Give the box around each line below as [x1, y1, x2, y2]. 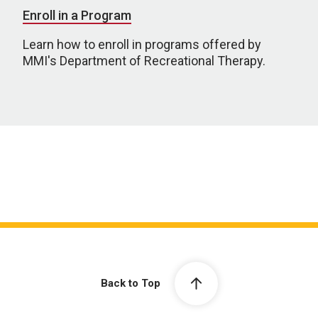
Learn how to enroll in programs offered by [23, 37, 261, 52]
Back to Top [100, 277, 160, 290]
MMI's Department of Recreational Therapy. [23, 53, 265, 68]
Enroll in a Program [23, 8, 131, 23]
